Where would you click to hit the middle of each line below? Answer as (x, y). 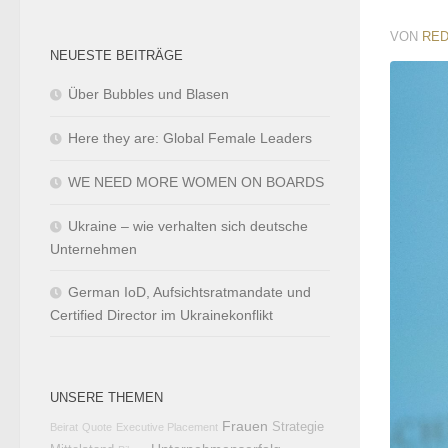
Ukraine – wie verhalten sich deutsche (188, 225)
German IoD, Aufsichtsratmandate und (189, 291)
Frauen (245, 425)
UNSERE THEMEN (106, 397)
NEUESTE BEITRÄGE (116, 55)
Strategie (298, 426)
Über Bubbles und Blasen (148, 93)
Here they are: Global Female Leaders (190, 137)
